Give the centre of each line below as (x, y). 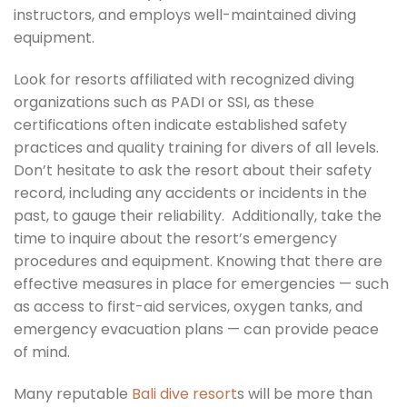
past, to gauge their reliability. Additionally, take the (198, 216)
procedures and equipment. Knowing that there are (198, 262)
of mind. (42, 352)
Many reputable (73, 393)
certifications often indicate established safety (180, 125)
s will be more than (305, 393)
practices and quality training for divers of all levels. (196, 148)
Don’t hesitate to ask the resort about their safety (193, 171)
